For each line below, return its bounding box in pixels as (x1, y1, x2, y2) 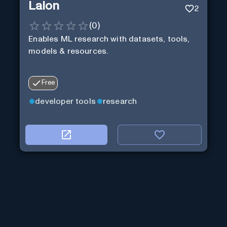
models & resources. (28, 47, 108, 55)
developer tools (35, 97, 96, 106)
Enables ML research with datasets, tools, (28, 34, 190, 43)
